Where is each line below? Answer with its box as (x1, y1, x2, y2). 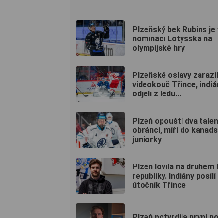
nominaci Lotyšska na (132, 34, 212, 43)
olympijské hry (132, 43, 185, 53)
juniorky (132, 134, 162, 144)
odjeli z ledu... (132, 89, 181, 98)
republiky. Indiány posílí (132, 171, 216, 181)
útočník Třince (132, 180, 186, 190)
